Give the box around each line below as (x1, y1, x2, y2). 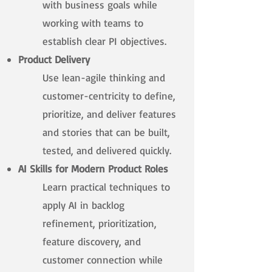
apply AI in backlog (42, 199, 124, 212)
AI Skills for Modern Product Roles (18, 162, 168, 175)
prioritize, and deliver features (42, 107, 176, 121)
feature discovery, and (42, 235, 141, 248)
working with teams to (42, 16, 143, 30)
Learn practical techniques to (42, 180, 170, 194)
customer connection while (42, 253, 163, 267)
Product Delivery (18, 53, 90, 66)
